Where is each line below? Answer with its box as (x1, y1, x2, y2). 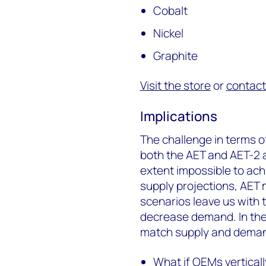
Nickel (153, 26, 184, 42)
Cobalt (153, 3, 188, 19)
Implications (140, 107, 217, 126)
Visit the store (140, 78, 211, 94)
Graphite (153, 48, 198, 64)
